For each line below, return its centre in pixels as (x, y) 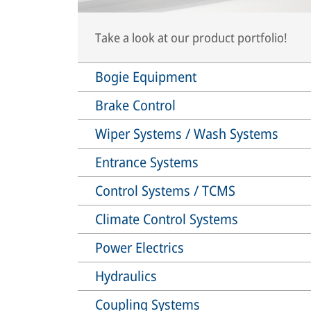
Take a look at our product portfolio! (191, 37)
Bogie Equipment (146, 76)
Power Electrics (140, 247)
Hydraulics (126, 276)
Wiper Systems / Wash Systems (187, 133)
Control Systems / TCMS (165, 190)
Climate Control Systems (167, 219)
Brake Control (135, 105)
